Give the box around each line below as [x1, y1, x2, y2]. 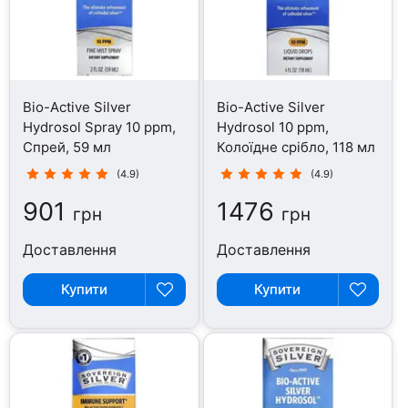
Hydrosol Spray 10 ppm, [23, 118, 177, 137]
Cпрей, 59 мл [23, 138, 112, 157]
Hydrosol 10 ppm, [216, 118, 329, 137]
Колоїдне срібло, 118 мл [216, 138, 375, 157]
